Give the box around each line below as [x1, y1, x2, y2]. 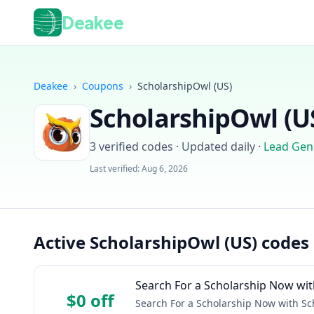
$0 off [67, 289, 114, 312]
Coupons [82, 79, 123, 93]
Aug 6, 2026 [142, 163, 188, 175]
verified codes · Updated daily [96, 139, 255, 154]
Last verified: [90, 163, 142, 175]
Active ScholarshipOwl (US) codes [34, 231, 309, 254]
